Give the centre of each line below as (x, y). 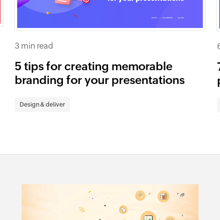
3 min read (34, 46)
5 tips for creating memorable (94, 66)
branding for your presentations (100, 80)
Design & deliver (43, 104)
